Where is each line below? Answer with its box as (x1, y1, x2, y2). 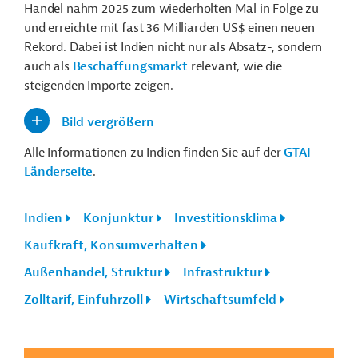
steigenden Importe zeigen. (24, 78, 186, 94)
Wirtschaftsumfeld (164, 292, 276, 308)
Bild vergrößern (62, 114, 154, 131)
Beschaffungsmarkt (72, 58, 188, 75)
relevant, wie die (187, 58, 282, 75)
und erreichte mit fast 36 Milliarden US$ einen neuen (24, 20, 315, 37)
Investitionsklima (174, 210, 277, 227)
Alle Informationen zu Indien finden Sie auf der (24, 145, 284, 161)
